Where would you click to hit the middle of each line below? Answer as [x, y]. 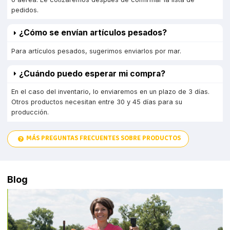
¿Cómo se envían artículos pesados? [93, 33]
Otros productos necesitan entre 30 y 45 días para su [97, 102]
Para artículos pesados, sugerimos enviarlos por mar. [96, 51]
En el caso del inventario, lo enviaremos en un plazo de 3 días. [110, 92]
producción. [30, 112]
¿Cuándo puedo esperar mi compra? [92, 73]
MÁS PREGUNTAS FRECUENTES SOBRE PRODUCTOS [104, 138]
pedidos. [25, 10]
